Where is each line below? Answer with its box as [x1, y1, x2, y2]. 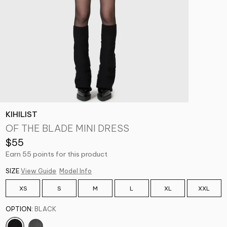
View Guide [21, 167, 57, 175]
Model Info [59, 167, 92, 175]
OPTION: [6, 205, 33, 213]
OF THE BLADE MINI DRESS [6, 122, 130, 135]
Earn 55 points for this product [6, 149, 108, 159]
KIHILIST [6, 109, 38, 119]
